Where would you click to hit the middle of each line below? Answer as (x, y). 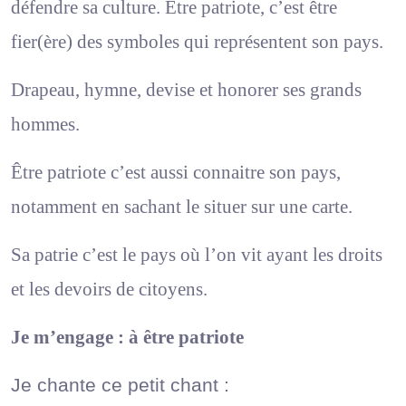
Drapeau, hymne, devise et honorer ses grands (186, 89)
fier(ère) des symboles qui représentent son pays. (197, 41)
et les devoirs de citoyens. (109, 289)
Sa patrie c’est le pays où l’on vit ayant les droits (197, 254)
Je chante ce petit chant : (120, 385)
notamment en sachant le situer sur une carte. (182, 206)
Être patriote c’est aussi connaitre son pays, (176, 172)
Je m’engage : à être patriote (127, 337)
